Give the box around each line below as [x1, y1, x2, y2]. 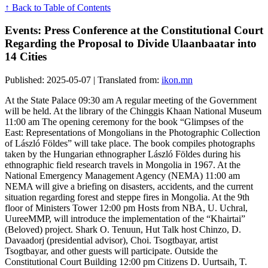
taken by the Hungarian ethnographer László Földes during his [5, 149, 240, 160]
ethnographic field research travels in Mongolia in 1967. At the [5, 160, 240, 170]
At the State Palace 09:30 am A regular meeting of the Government [5, 95, 257, 106]
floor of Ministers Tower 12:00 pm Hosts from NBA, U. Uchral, [5, 203, 248, 214]
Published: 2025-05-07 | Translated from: [5, 75, 162, 86]
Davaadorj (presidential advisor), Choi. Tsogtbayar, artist [5, 235, 218, 246]
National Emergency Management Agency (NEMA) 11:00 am [5, 170, 240, 181]
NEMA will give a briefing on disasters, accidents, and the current [5, 181, 253, 192]
